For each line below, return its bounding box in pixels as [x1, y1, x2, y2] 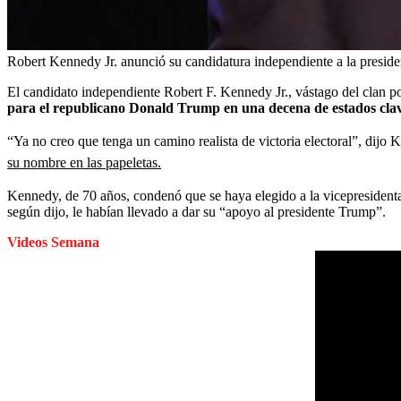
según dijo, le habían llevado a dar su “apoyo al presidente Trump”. [7, 204, 386, 219]
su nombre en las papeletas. [7, 155, 161, 170]
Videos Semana [7, 235, 99, 250]
